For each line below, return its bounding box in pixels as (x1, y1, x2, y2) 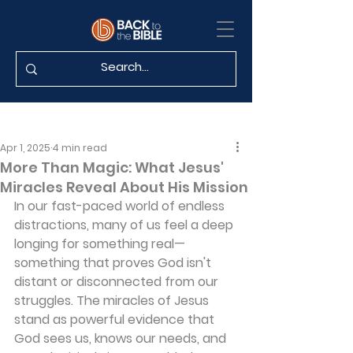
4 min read (52, 141, 107, 154)
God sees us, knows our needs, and (14, 329, 229, 347)
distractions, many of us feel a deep (14, 216, 236, 234)
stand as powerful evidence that (14, 310, 217, 329)
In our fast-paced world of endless (14, 197, 228, 215)
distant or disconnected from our (14, 273, 221, 291)
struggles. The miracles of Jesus (14, 292, 212, 310)
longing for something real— (14, 235, 185, 253)
